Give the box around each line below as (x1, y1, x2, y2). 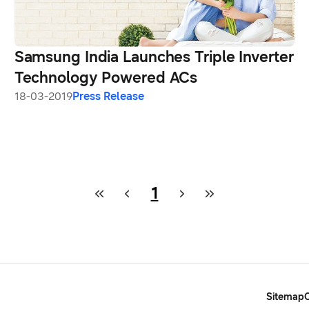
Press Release (72, 89, 144, 103)
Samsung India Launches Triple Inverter (14, 47, 294, 66)
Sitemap (266, 290, 304, 303)
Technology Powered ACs (14, 68, 198, 87)
